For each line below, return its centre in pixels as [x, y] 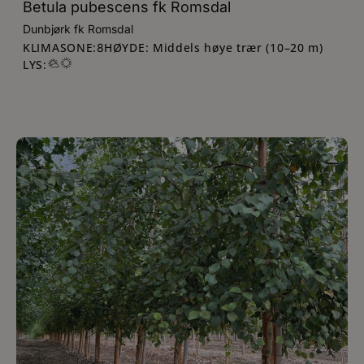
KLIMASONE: [60, 47]
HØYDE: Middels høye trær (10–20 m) [214, 47]
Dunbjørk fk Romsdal [78, 29]
